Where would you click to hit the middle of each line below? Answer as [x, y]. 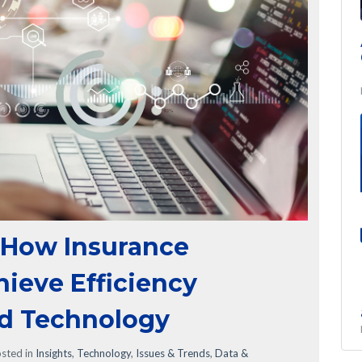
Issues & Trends [173, 354]
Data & [232, 354]
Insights [54, 354]
